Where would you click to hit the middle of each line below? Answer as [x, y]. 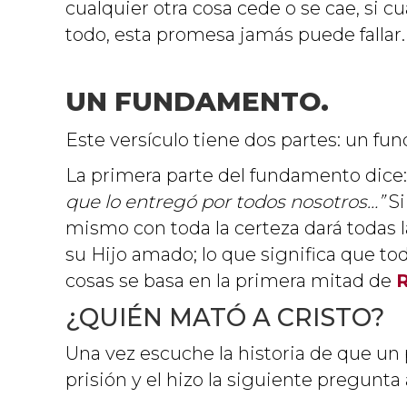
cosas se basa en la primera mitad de [231, 280]
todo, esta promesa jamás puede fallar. [235, 34]
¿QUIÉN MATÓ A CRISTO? [225, 317]
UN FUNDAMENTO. [197, 101]
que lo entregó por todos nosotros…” [227, 201]
